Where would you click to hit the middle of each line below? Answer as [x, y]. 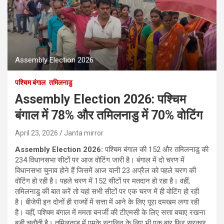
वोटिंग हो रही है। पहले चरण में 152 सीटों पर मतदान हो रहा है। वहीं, [102, 181]
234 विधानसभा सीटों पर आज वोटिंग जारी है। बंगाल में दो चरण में [100, 160]
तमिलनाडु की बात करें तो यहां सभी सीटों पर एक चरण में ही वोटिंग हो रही [107, 191]
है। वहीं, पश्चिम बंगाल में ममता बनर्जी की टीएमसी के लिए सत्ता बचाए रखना [110, 212]
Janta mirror [84, 133]
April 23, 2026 [36, 133]
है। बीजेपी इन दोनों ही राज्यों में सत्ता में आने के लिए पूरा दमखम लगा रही [107, 202]
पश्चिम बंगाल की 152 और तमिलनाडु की [156, 149]
